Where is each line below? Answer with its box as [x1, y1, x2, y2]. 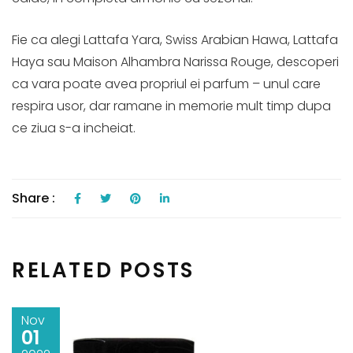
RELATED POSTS [12, 255, 195, 284]
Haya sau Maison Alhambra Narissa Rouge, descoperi [12, 52, 339, 71]
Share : [12, 188, 58, 207]
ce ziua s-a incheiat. [12, 118, 136, 137]
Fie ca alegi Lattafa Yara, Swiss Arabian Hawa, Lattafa [12, 30, 338, 49]
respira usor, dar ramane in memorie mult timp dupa [12, 96, 331, 115]
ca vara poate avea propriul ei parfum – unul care [12, 74, 321, 93]
